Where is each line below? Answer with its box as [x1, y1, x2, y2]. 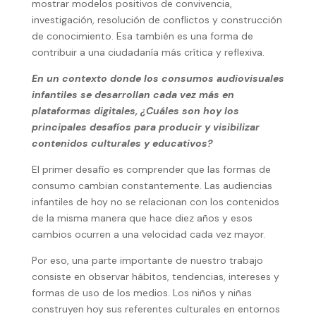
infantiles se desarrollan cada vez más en [31, 88, 234, 102]
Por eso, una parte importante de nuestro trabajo [31, 254, 263, 267]
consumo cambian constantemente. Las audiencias [31, 179, 272, 193]
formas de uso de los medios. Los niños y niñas [31, 286, 252, 300]
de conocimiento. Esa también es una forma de [31, 30, 253, 43]
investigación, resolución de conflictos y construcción [31, 13, 282, 27]
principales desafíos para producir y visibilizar [31, 121, 260, 134]
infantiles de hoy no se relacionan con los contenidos [31, 195, 279, 209]
